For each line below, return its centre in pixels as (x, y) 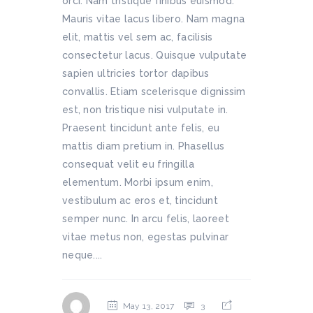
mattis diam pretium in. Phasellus (144, 146)
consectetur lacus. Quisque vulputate (155, 55)
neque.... (82, 255)
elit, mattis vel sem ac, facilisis (138, 37)
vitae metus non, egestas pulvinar (146, 237)
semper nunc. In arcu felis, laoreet (146, 219)
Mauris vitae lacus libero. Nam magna (154, 19)
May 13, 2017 (148, 306)
